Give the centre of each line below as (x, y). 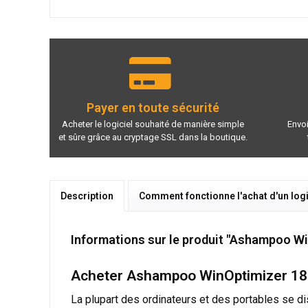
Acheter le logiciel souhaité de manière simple (153, 124)
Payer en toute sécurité (153, 108)
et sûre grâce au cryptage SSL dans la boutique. (153, 137)
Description (87, 196)
